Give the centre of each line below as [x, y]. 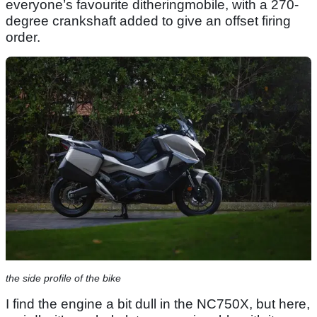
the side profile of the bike [63, 278]
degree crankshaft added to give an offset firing [148, 21]
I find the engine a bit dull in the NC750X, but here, [158, 304]
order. [25, 38]
